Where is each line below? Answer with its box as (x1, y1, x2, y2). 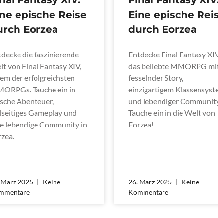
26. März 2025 (128, 177, 173, 186)
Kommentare (128, 187, 168, 196)
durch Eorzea (128, 23, 197, 35)
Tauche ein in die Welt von (128, 108, 215, 117)
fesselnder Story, (128, 73, 183, 82)
